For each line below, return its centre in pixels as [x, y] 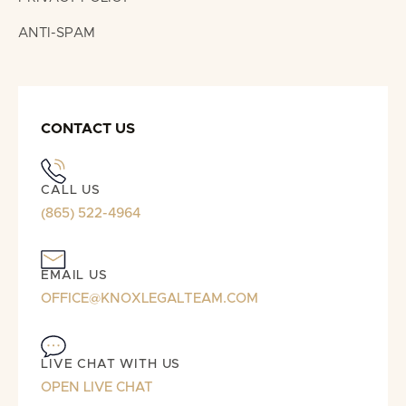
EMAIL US [74, 276]
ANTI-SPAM [57, 34]
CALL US [71, 191]
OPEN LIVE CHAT [97, 388]
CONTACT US [88, 129]
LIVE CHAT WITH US [111, 365]
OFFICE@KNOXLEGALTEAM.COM [150, 299]
